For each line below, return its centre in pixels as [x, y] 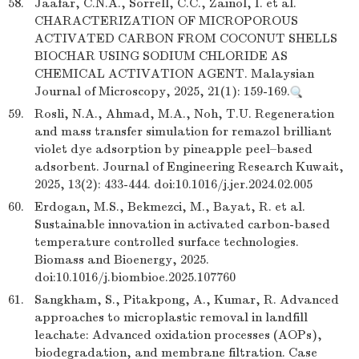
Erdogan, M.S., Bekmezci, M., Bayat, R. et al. [170, 207]
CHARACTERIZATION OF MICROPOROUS [166, 21]
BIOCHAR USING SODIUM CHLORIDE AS [161, 56]
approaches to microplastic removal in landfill [171, 317]
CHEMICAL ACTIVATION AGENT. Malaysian [174, 74]
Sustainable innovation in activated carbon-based [182, 224]
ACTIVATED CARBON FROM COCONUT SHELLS [186, 38]
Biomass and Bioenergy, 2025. [122, 260]
